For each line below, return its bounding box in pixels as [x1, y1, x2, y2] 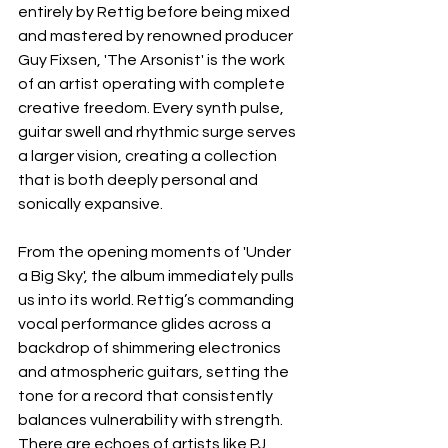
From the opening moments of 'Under [18, 243, 294, 260]
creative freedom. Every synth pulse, [18, 99, 287, 116]
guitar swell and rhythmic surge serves [18, 123, 299, 140]
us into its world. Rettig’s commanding [18, 291, 297, 308]
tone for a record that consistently [18, 387, 276, 404]
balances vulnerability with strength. [18, 411, 286, 428]
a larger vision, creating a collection [18, 147, 280, 164]
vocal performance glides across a [18, 315, 274, 332]
